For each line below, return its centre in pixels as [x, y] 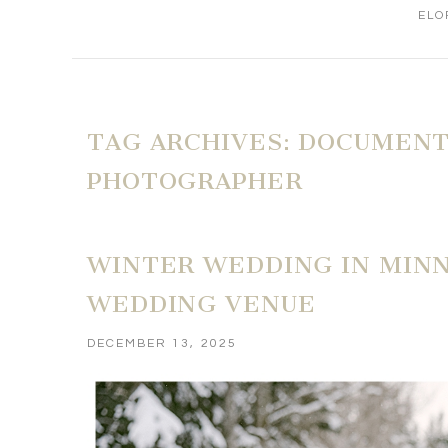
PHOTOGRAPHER [195, 181]
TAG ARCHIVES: [193, 142]
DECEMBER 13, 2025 [162, 343]
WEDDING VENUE [201, 303]
